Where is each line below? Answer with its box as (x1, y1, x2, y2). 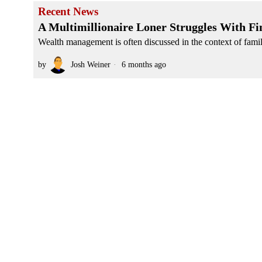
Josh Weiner (71, 60, 111, 69)
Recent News (38, 5, 98, 18)
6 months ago (119, 60, 166, 69)
